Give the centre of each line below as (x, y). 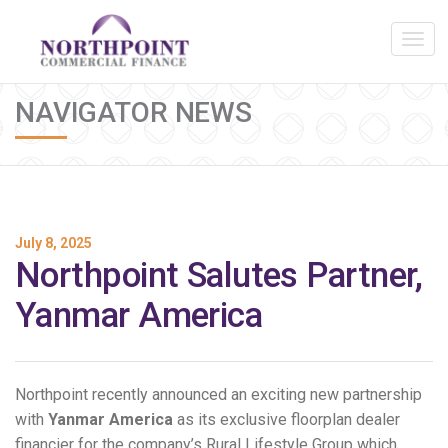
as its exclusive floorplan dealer (286, 419)
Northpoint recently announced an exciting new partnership (218, 394)
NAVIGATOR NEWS (133, 112)
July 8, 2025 (53, 243)
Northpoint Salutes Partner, (219, 275)
